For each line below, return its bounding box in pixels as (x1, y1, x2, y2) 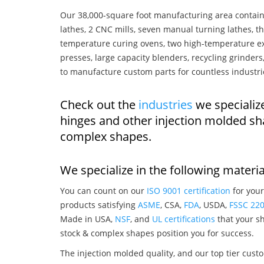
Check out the (60, 96, 138, 113)
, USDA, (199, 199, 229, 210)
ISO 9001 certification (147, 184, 230, 196)
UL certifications (152, 213, 215, 225)
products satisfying (60, 199, 138, 210)
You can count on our (60, 184, 147, 196)
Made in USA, (60, 213, 115, 225)
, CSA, (160, 199, 184, 210)
